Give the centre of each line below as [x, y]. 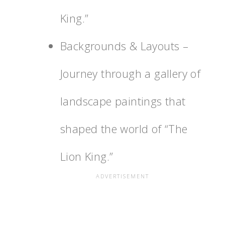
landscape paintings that [123, 101]
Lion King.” [87, 156]
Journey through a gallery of [131, 73]
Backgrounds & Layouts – [125, 45]
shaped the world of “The [124, 128]
